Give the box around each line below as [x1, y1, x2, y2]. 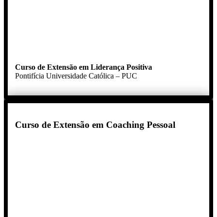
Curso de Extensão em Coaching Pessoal [15, 119, 175, 130]
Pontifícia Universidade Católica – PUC [15, 71, 137, 80]
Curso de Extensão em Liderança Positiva [15, 62, 152, 71]
